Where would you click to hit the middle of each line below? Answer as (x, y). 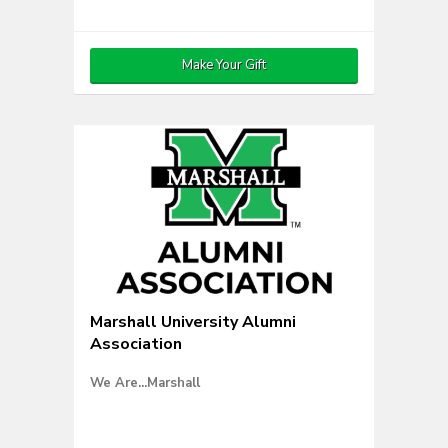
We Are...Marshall (145, 383)
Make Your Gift (224, 65)
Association (136, 344)
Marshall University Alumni (193, 322)
